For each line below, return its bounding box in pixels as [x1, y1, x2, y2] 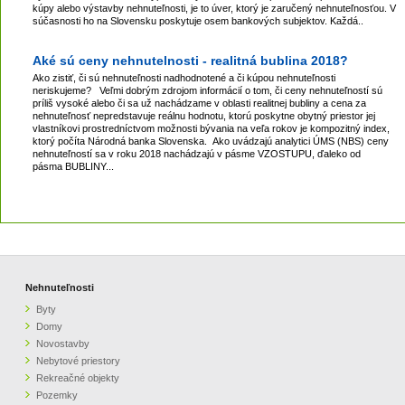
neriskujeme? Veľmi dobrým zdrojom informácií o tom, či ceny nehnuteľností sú [33, 85, 382, 96]
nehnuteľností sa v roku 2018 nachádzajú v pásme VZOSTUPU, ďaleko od [33, 148, 361, 159]
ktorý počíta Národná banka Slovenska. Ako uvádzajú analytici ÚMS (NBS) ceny [33, 136, 389, 146]
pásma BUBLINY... [33, 161, 114, 172]
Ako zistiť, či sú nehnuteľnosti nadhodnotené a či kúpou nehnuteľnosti [33, 72, 335, 83]
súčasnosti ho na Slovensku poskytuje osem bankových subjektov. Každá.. [33, 15, 363, 26]
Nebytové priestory [36, 355, 121, 366]
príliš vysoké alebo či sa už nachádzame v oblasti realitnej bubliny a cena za [33, 98, 366, 108]
